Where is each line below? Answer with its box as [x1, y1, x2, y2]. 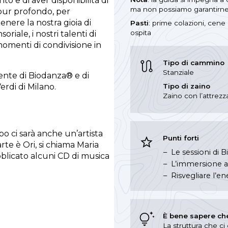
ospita [130, 28, 151, 37]
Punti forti [163, 134, 199, 142]
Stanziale [163, 68, 194, 76]
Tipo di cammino [163, 59, 224, 67]
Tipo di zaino [163, 82, 210, 90]
